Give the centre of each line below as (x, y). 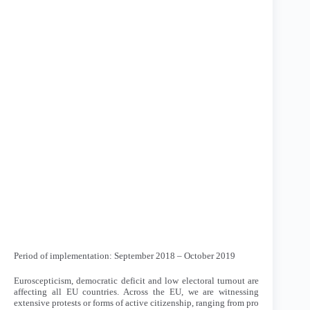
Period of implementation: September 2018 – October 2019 (125, 256)
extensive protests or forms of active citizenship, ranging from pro (137, 302)
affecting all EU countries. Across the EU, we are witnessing (137, 291)
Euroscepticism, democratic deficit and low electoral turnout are (137, 280)
